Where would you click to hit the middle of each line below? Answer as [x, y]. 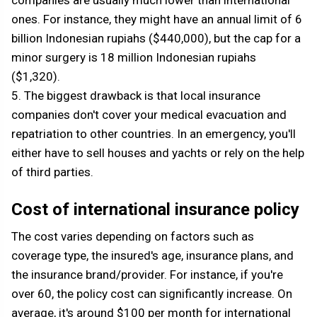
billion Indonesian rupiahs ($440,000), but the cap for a [156, 39]
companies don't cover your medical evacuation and [149, 115]
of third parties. [52, 172]
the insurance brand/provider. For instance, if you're [147, 275]
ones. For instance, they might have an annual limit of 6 [157, 19]
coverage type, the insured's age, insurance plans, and [152, 256]
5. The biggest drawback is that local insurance [136, 96]
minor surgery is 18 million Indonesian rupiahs [134, 58]
